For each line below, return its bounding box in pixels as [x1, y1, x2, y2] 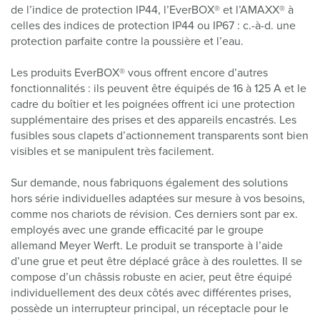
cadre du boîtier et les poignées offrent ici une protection [11, 98, 295, 110]
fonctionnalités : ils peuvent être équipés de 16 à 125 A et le [11, 82, 306, 94]
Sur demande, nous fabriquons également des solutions [11, 176, 288, 189]
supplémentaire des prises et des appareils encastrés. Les [11, 114, 296, 126]
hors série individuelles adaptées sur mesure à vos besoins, [11, 192, 305, 204]
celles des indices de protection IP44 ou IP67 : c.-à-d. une [11, 19, 296, 31]
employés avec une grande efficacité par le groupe [11, 224, 264, 236]
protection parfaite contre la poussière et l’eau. [11, 35, 244, 47]
